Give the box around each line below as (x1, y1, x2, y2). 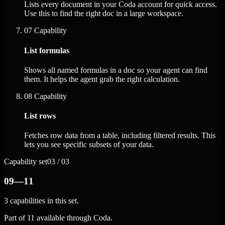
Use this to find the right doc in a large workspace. (24, 9, 183, 18)
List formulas (24, 46, 69, 55)
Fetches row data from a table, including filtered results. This (24, 131, 215, 140)
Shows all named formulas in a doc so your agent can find (24, 65, 207, 74)
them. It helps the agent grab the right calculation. (24, 74, 180, 83)
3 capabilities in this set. (4, 196, 79, 205)
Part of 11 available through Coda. (4, 213, 113, 222)
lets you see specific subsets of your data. (24, 140, 154, 149)
